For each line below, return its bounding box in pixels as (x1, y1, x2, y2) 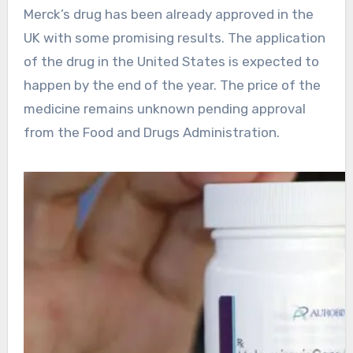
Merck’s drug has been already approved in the (23, 6, 314, 23)
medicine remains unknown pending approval (23, 101, 306, 117)
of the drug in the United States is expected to (23, 54, 319, 70)
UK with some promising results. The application (23, 30, 325, 46)
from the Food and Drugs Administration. (23, 124, 280, 141)
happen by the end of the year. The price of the (23, 77, 321, 94)
